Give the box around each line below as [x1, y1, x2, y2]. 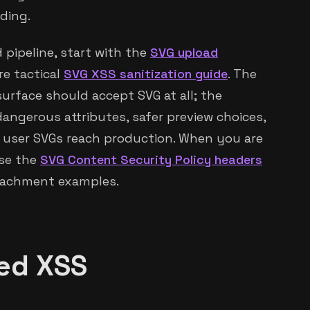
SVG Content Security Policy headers [40, 152, 262, 168]
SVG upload [150, 44, 218, 61]
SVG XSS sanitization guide [64, 66, 228, 82]
